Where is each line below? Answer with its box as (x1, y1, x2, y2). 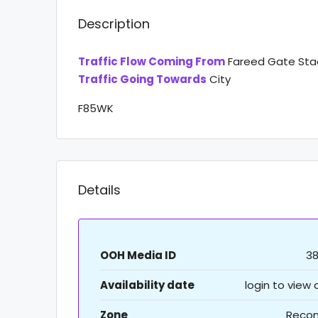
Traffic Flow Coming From (78, 53, 225, 69)
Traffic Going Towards (78, 71, 207, 87)
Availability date (100, 277, 194, 292)
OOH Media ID (100, 247, 176, 263)
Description (78, 14, 150, 33)
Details (78, 180, 121, 199)
